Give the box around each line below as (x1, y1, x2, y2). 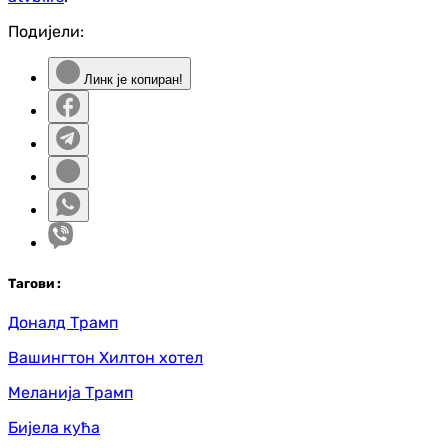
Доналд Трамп (8, 312, 118, 332)
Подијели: (8, 22, 84, 42)
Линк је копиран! (80, 72, 183, 88)
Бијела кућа (8, 417, 100, 437)
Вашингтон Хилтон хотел (8, 347, 203, 367)
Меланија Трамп (8, 382, 133, 402)
